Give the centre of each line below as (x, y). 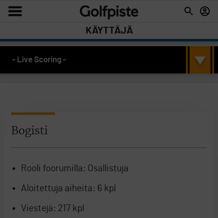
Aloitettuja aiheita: (58, 189)
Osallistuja (107, 169)
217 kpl (70, 209)
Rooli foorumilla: (53, 169)
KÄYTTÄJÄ (109, 30)
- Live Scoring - (39, 60)
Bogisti (29, 131)
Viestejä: (38, 209)
